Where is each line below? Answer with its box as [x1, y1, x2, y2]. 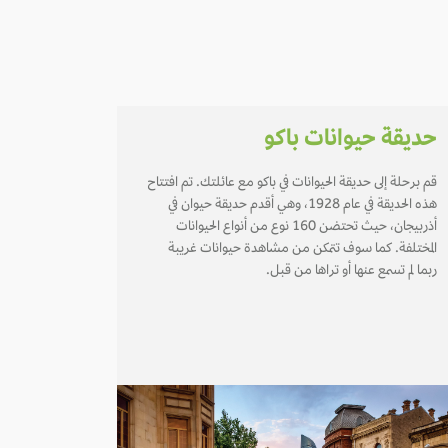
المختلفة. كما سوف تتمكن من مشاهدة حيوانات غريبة [168, 242, 437, 258]
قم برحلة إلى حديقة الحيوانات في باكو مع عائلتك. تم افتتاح [147, 176, 437, 192]
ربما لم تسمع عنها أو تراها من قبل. [266, 264, 437, 280]
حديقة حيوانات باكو [264, 127, 437, 153]
